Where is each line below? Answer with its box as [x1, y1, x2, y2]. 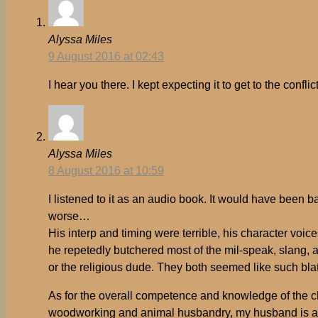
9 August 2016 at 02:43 [48, 50, 164, 63]
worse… [48, 210, 90, 223]
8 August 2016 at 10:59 [48, 165, 164, 177]
